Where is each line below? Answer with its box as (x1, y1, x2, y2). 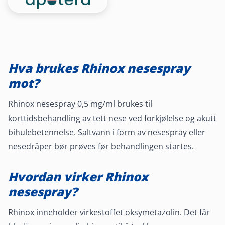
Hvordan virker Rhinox (8, 168, 148, 185)
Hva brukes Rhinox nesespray (8, 59, 190, 76)
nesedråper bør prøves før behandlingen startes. (8, 140, 194, 152)
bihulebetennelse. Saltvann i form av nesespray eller (8, 126, 205, 138)
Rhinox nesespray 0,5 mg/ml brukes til (8, 98, 152, 109)
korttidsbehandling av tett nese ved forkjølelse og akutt (8, 112, 216, 124)
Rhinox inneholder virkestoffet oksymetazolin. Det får (8, 206, 210, 218)
